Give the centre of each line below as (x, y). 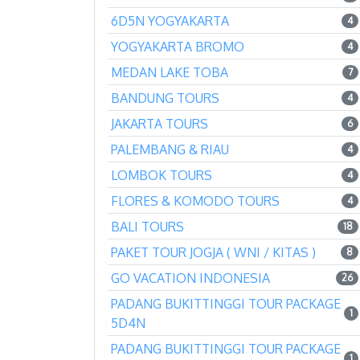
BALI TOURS (147, 226)
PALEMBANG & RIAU (170, 149)
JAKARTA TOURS (160, 123)
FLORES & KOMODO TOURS (195, 200)
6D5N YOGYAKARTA (170, 20)
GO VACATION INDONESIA (190, 278)
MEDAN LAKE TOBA (170, 72)
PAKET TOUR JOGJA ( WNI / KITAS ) (213, 252)
